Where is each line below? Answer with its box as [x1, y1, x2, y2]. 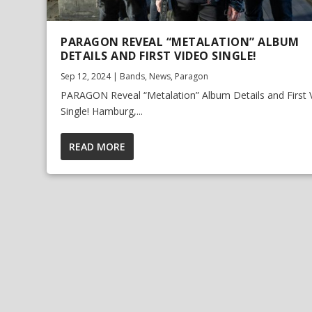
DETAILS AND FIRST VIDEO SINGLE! [61, 48, 257, 64]
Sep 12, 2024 [61, 70, 111, 83]
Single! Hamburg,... [61, 104, 143, 118]
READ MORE [69, 140, 126, 154]
